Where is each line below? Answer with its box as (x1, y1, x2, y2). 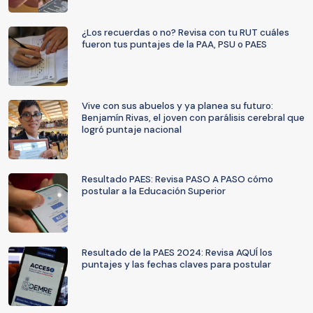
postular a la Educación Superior (82, 185, 226, 197)
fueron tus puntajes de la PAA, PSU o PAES (82, 38, 267, 50)
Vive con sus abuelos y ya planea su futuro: (82, 100, 273, 112)
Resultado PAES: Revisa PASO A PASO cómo (82, 173, 273, 185)
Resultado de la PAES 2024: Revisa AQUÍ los (82, 247, 272, 259)
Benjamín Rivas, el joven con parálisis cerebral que (82, 112, 305, 124)
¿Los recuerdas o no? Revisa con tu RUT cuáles (82, 27, 289, 38)
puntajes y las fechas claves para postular (82, 259, 271, 270)
